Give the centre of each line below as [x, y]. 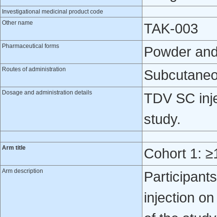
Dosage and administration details [47, 93]
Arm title [14, 148]
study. [162, 119]
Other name [17, 23]
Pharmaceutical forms [31, 46]
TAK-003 [171, 29]
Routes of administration [34, 69]
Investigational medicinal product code [53, 12]
